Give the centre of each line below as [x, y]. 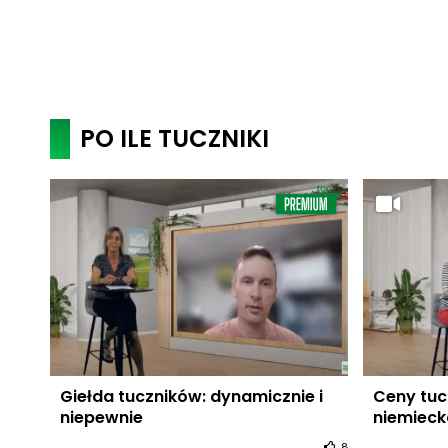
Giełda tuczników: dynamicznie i [191, 396]
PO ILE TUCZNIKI [174, 138]
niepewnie [101, 417]
